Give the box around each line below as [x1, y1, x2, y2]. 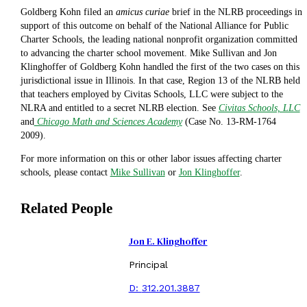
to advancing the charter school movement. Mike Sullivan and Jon [20, 48, 277, 59]
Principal [128, 258, 168, 270]
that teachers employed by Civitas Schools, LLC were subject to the [20, 89, 283, 100]
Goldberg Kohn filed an [20, 7, 116, 18]
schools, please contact [20, 167, 110, 178]
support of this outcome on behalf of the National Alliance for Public [20, 21, 288, 32]
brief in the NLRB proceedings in [169, 7, 302, 18]
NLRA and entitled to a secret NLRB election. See [20, 103, 219, 114]
